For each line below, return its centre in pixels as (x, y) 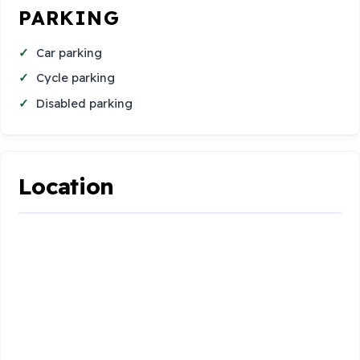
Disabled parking (85, 103)
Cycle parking (76, 78)
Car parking (70, 52)
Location (67, 186)
